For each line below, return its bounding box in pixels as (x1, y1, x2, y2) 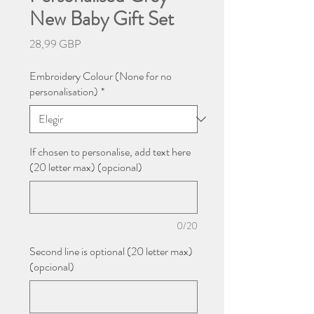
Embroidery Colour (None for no (29, 68, 172, 85)
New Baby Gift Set (29, 5, 174, 34)
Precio (81, 35, 109, 52)
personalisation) (29, 83, 98, 100)
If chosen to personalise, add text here (29, 144, 191, 161)
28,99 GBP (29, 36, 81, 53)
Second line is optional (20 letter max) (29, 243, 193, 260)
